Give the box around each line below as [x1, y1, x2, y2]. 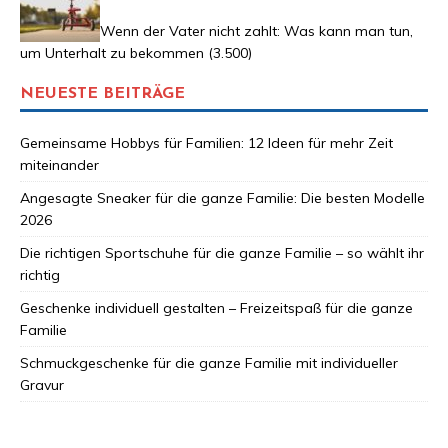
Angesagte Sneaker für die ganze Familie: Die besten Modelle [20, 188, 425, 207]
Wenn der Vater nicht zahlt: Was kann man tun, [100, 21, 413, 40]
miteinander [20, 155, 99, 174]
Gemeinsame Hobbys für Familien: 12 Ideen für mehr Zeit [20, 133, 393, 152]
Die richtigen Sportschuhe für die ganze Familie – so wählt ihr [20, 243, 424, 262]
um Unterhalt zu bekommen [20, 43, 204, 62]
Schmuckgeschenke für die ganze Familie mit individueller [20, 353, 398, 372]
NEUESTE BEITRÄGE [20, 85, 185, 102]
